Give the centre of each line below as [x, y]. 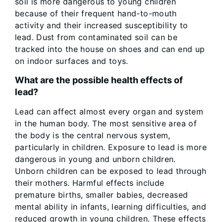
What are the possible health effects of [99, 80]
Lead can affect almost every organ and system [109, 111]
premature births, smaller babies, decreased [102, 195]
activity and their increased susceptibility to [102, 25]
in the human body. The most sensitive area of [106, 123]
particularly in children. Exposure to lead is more [111, 147]
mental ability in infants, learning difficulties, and [111, 207]
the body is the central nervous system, [93, 135]
